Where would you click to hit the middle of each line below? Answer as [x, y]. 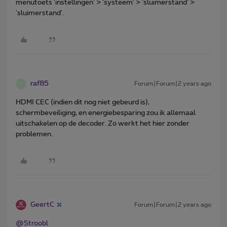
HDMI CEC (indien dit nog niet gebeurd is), [83, 102]
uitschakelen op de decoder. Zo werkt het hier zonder [103, 123]
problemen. [34, 134]
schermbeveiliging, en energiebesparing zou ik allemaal [106, 113]
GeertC [42, 204]
